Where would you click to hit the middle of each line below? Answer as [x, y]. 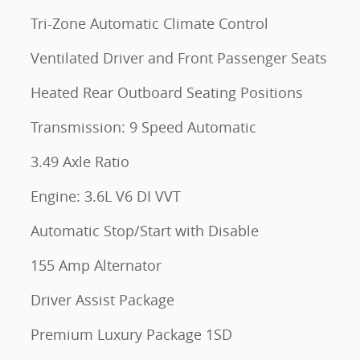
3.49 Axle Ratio [80, 162]
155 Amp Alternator [96, 265]
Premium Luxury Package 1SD [131, 334]
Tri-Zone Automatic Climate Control [149, 23]
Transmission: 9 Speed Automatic [143, 127]
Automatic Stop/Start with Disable [145, 231]
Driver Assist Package [102, 300]
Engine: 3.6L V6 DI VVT [106, 196]
